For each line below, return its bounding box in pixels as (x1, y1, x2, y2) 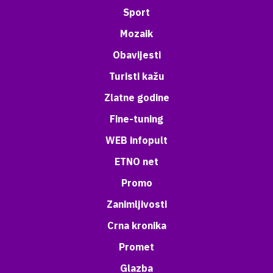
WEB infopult (105, 134, 168, 146)
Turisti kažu (108, 70, 165, 82)
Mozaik (120, 27, 153, 40)
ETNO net (115, 155, 158, 168)
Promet (119, 241, 154, 253)
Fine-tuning (110, 113, 163, 125)
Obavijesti (112, 49, 161, 61)
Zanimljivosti (106, 198, 167, 210)
